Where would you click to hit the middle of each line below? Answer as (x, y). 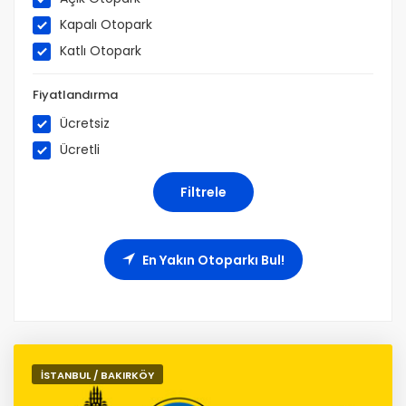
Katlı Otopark (101, 51)
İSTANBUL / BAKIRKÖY (97, 375)
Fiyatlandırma (75, 95)
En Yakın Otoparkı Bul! (212, 260)
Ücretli (80, 150)
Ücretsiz (85, 123)
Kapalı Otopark (106, 24)
